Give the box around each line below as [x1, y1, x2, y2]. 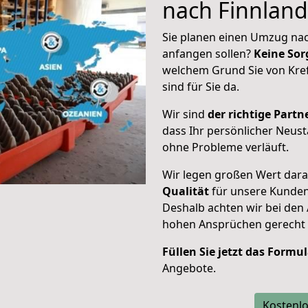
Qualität [162, 184, 209, 199]
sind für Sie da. [162, 79, 239, 94]
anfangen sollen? [162, 46, 251, 61]
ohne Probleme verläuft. [162, 140, 289, 155]
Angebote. [162, 261, 216, 276]
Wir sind [162, 107, 205, 122]
